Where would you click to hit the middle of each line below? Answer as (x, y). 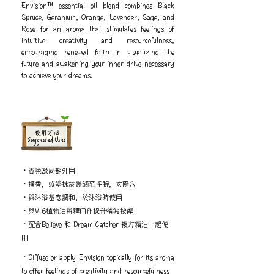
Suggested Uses (47, 141)
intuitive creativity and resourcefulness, (98, 40)
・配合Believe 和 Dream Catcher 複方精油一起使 (95, 224)
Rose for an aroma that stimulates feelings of (98, 28)
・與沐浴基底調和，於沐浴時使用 (72, 197)
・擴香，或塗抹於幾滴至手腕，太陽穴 (79, 183)
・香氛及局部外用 (48, 170)
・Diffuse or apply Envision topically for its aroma (98, 257)
